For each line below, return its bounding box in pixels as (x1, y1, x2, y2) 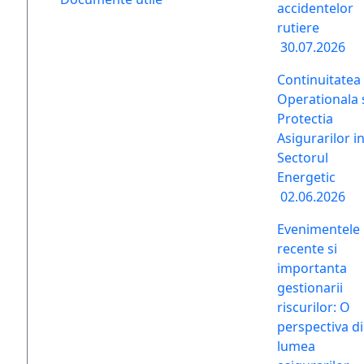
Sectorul (277, 149, 328, 167)
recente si (277, 240, 337, 258)
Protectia (277, 110, 333, 128)
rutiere (277, 19, 319, 37)
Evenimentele (277, 220, 360, 238)
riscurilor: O (277, 298, 350, 316)
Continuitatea (277, 71, 361, 89)
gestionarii (277, 279, 343, 297)
